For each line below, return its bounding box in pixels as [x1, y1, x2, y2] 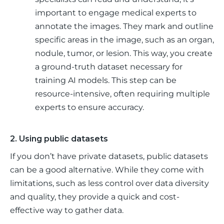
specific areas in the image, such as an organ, [35, 35, 214, 44]
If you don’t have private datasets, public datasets [10, 151, 210, 161]
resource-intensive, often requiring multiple [35, 89, 210, 98]
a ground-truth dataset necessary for [35, 62, 182, 71]
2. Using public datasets [10, 134, 108, 143]
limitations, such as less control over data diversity [10, 178, 211, 188]
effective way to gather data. [10, 205, 125, 215]
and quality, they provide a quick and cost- [10, 192, 179, 201]
